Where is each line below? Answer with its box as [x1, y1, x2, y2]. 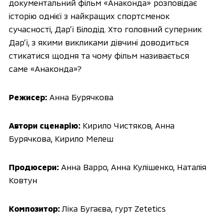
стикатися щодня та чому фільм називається [8, 50, 189, 60]
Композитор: [8, 203, 62, 214]
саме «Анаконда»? [8, 63, 82, 73]
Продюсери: [8, 162, 59, 172]
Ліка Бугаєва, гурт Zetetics [61, 203, 166, 214]
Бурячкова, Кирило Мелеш [8, 133, 113, 144]
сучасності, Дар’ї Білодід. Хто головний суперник [8, 23, 202, 34]
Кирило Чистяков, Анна [80, 120, 175, 131]
